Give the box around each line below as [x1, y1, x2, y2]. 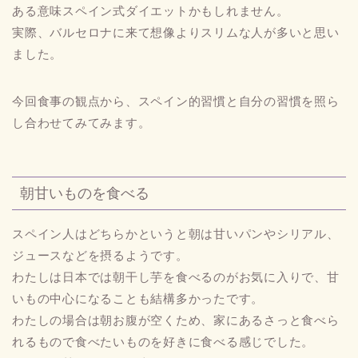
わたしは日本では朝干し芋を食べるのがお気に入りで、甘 [12, 269, 340, 284]
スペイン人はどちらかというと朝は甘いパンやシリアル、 [12, 226, 340, 241]
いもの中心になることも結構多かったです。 [12, 291, 265, 305]
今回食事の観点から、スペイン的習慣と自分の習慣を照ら [12, 93, 340, 108]
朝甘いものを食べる [20, 184, 149, 201]
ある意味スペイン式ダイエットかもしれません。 [12, 3, 289, 18]
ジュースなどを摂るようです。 [12, 248, 189, 262]
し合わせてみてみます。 [12, 115, 151, 129]
